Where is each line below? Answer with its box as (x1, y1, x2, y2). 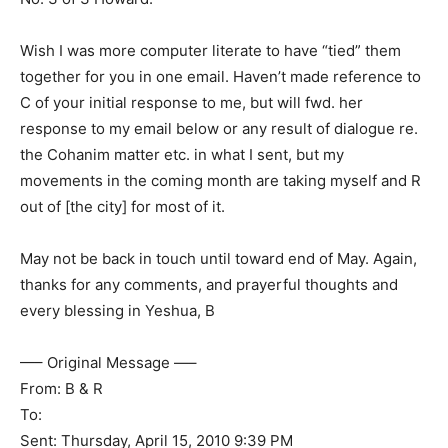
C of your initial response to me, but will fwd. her (20, 93, 363, 112)
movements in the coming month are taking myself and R (20, 171, 421, 190)
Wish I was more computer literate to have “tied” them (20, 41, 401, 60)
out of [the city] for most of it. (20, 197, 225, 216)
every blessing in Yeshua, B (20, 301, 215, 320)
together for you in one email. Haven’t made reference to (20, 67, 421, 86)
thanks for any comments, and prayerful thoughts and (20, 275, 398, 294)
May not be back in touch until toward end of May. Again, (20, 249, 417, 268)
